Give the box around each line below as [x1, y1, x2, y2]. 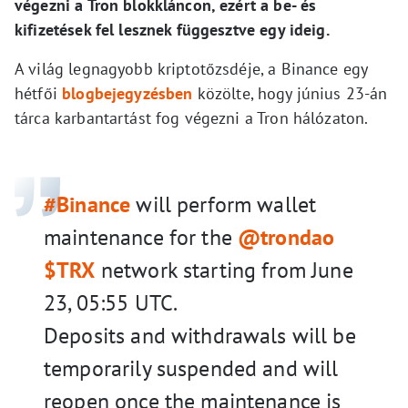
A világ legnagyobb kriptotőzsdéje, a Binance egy [15, 57, 368, 79]
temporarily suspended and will [44, 353, 339, 382]
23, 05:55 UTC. [44, 288, 178, 317]
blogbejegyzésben [62, 82, 193, 104]
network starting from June [95, 255, 353, 284]
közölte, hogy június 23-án [192, 82, 388, 104]
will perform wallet [130, 189, 317, 219]
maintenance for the [44, 222, 238, 251]
